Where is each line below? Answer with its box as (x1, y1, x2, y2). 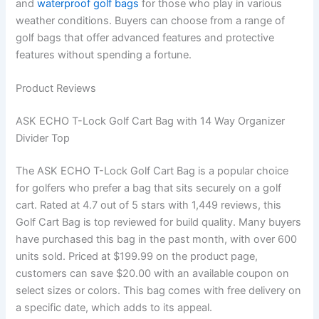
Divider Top (16, 132, 70, 145)
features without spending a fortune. (16, 48, 192, 61)
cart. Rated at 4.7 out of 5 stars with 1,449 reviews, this (16, 198, 282, 211)
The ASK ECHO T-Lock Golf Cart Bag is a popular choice (16, 164, 289, 177)
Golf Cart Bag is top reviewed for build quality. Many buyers (16, 215, 302, 229)
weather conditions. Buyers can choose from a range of (16, 14, 286, 27)
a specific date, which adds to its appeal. (16, 300, 213, 314)
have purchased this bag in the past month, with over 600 (16, 232, 298, 246)
